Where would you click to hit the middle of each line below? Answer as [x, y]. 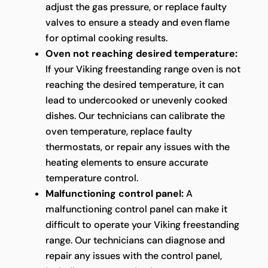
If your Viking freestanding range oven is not [143, 69]
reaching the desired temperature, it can [134, 84]
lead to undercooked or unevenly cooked [136, 100]
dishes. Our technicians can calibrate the [135, 115]
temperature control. [92, 178]
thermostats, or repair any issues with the [137, 147]
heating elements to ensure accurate [127, 162]
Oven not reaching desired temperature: [141, 53]
